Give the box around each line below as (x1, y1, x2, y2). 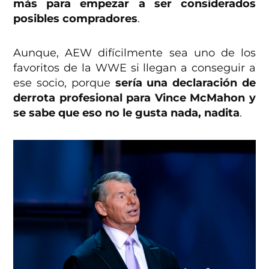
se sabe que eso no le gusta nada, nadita (13, 106, 240, 120)
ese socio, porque (13, 76, 115, 90)
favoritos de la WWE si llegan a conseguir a (13, 61, 256, 75)
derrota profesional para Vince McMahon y (13, 91, 256, 105)
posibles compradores (13, 12, 138, 26)
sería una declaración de (115, 76, 256, 90)
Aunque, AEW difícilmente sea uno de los (13, 46, 256, 60)
